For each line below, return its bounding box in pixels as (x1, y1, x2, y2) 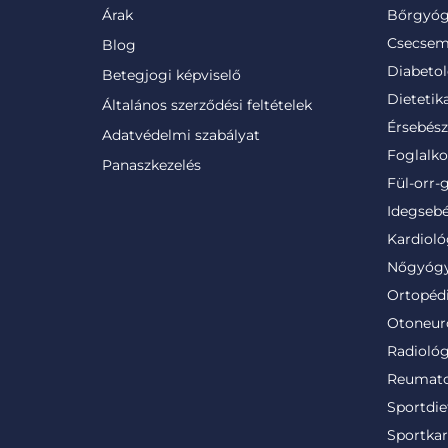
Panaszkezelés (102, 156, 201, 174)
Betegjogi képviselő (102, 66, 241, 84)
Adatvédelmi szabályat (102, 126, 260, 144)
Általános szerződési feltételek (102, 96, 312, 114)
